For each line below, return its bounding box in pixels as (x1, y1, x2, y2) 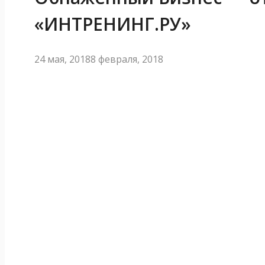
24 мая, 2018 (34, 52, 91, 66)
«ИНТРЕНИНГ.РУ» (34, 11, 191, 36)
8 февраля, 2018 (91, 52, 163, 66)
